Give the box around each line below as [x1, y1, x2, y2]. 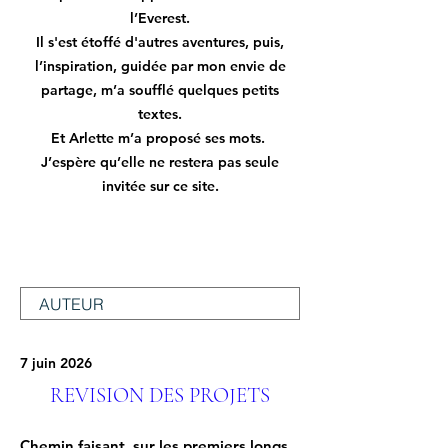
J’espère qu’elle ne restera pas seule [41, 153, 279, 171]
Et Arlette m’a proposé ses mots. [51, 129, 269, 147]
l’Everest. [130, 9, 190, 27]
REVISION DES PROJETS [50, 383, 270, 408]
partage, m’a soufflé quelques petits [41, 81, 279, 99]
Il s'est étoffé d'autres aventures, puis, [36, 33, 284, 51]
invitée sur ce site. [101, 177, 219, 195]
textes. [138, 105, 182, 123]
